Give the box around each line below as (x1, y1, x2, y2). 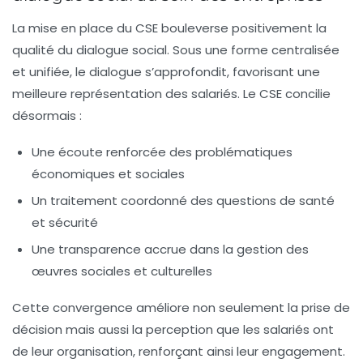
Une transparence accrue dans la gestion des (32, 240, 309, 258)
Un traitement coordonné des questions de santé (32, 191, 335, 209)
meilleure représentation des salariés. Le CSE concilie (12, 84, 331, 102)
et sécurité (32, 213, 98, 231)
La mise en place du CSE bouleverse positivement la (12, 19, 327, 36)
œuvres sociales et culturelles (32, 262, 212, 280)
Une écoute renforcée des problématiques (32, 143, 293, 160)
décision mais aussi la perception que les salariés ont (12, 320, 334, 338)
